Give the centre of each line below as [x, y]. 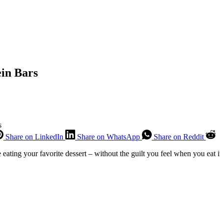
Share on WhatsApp [109, 137]
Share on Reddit [179, 137]
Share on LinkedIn [34, 137]
